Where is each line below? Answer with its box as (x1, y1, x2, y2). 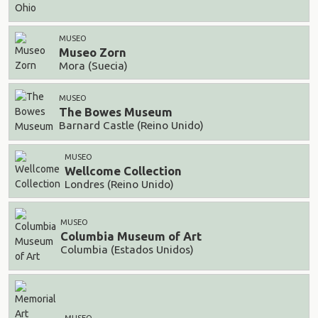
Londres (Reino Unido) (65, 177, 174, 190)
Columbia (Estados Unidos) (60, 243, 194, 256)
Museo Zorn (59, 45, 126, 60)
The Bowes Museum (59, 105, 172, 119)
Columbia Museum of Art (60, 229, 202, 243)
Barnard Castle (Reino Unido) (59, 119, 204, 131)
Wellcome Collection (65, 164, 182, 178)
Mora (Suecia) (59, 59, 128, 72)
